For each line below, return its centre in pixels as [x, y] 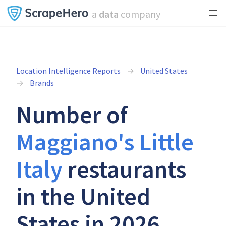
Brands [42, 83]
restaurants [124, 169]
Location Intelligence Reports [68, 71]
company [139, 14]
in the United [83, 196]
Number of [72, 115]
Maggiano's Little [105, 142]
